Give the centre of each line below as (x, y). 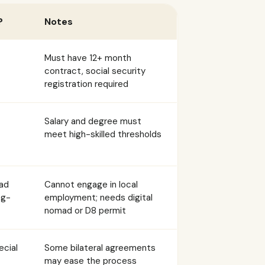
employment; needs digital (98, 198)
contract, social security (95, 71)
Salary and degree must (93, 121)
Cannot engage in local (91, 185)
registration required (86, 84)
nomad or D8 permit (85, 211)
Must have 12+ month (88, 58)
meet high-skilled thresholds (103, 134)
